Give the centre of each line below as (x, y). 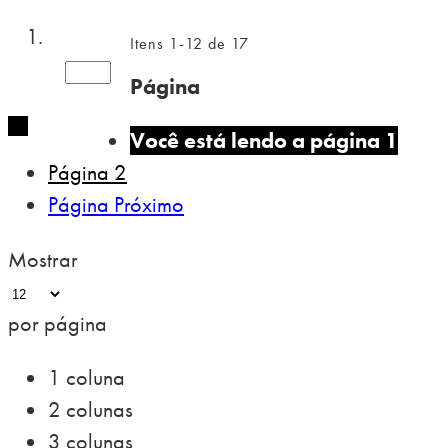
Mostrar (43, 259)
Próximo (149, 205)
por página (57, 323)
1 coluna (86, 377)
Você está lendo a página (255, 141)
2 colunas (90, 409)
